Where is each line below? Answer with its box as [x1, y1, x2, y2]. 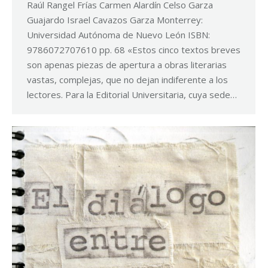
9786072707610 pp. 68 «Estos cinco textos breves [27, 44, 240, 56]
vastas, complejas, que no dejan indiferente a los [27, 74, 228, 86]
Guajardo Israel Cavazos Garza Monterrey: [27, 14, 203, 26]
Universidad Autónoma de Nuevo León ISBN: [27, 29, 210, 41]
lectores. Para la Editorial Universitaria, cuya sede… [27, 89, 237, 101]
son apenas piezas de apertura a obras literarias [27, 59, 227, 71]
